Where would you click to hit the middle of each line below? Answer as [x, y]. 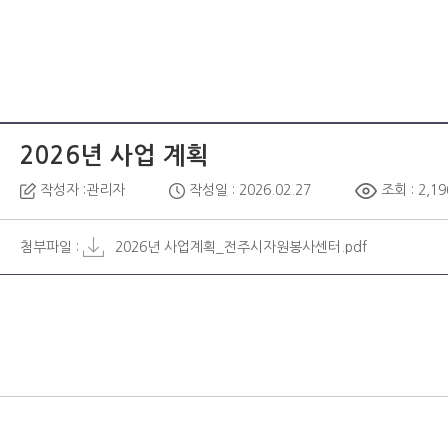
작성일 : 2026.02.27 [248, 190]
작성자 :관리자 [80, 190]
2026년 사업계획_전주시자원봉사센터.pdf [241, 247]
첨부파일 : [51, 247]
